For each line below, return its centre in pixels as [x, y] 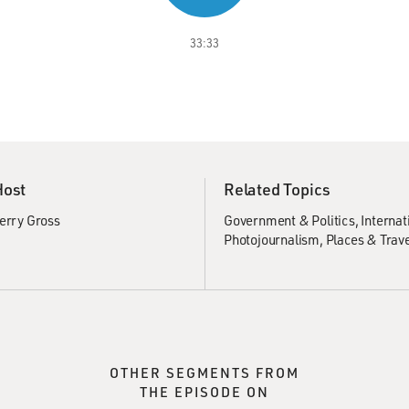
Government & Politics [289, 220]
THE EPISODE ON [204, 392]
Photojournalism [272, 239]
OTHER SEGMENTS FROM [204, 372]
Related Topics [278, 189]
